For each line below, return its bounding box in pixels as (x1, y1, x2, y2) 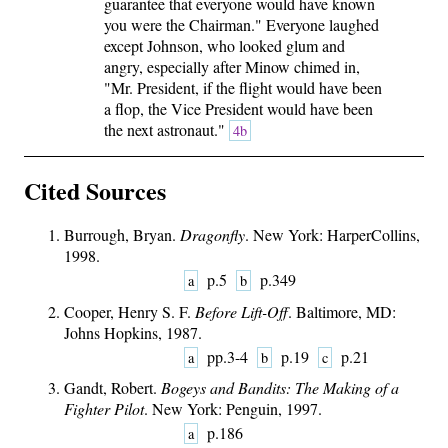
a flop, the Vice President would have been (104, 98, 373, 120)
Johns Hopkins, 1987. (64, 321, 202, 343)
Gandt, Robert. (64, 376, 161, 398)
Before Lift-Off (195, 300, 288, 322)
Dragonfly (180, 224, 245, 246)
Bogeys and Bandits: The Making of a (161, 376, 399, 398)
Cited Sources (24, 173, 166, 209)
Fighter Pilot (64, 397, 144, 419)
